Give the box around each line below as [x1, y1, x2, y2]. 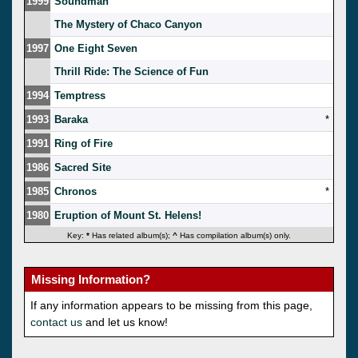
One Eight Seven [54, 42, 137, 54]
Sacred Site [54, 161, 111, 173]
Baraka [54, 113, 88, 125]
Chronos [54, 185, 97, 197]
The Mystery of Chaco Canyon [54, 18, 202, 30]
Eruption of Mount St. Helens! [54, 209, 201, 221]
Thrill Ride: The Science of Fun [54, 65, 209, 78]
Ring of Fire [54, 137, 113, 149]
